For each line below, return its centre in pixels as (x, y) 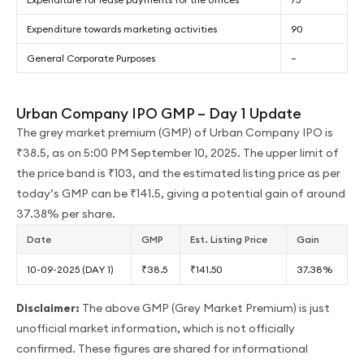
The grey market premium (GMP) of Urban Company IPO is (175, 132)
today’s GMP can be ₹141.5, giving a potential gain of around (181, 193)
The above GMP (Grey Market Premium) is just (206, 308)
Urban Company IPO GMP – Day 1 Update (159, 113)
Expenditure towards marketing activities (122, 28)
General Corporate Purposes (91, 58)
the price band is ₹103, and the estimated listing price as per (178, 173)
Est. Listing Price (230, 239)
